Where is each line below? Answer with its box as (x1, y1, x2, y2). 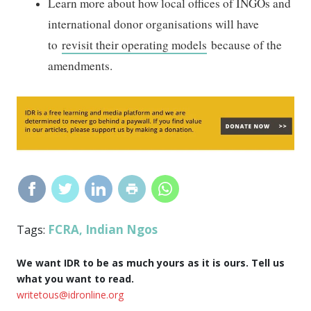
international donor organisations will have (48, 16, 260, 33)
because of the (207, 37, 283, 53)
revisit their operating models (62, 37, 208, 53)
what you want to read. (17, 271, 135, 285)
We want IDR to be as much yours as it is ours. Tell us (17, 255, 285, 269)
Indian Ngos (85, 221, 158, 237)
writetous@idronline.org (17, 287, 124, 301)
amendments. (48, 58, 117, 74)
